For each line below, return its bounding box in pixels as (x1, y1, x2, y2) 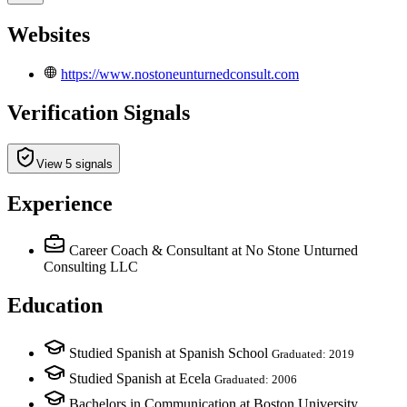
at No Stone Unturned (232, 243, 358, 259)
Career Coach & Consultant (69, 243, 228, 259)
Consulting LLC (44, 259, 138, 275)
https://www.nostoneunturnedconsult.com (61, 65, 299, 82)
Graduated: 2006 (214, 372, 297, 387)
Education (7, 293, 103, 318)
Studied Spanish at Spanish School (69, 345, 268, 362)
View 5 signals (36, 156, 113, 171)
